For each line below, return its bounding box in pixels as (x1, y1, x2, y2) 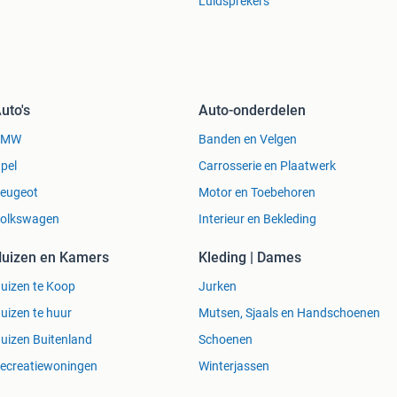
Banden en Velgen (198, 132, 297, 147)
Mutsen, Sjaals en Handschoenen (198, 306, 380, 321)
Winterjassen (198, 359, 269, 374)
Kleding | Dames (198, 249, 301, 267)
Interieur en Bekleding (198, 212, 316, 227)
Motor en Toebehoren (198, 185, 315, 200)
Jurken (198, 279, 237, 294)
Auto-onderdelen (198, 102, 306, 120)
